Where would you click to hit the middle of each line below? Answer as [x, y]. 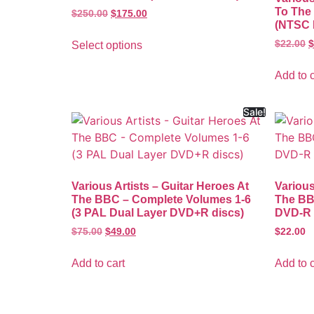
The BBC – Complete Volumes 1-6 [161, 199]
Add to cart [98, 263]
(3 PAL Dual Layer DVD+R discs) [158, 212]
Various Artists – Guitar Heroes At [160, 186]
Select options [107, 45]
